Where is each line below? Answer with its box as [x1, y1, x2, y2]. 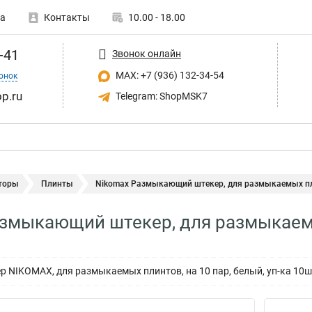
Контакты [44, 12, 90, 23]
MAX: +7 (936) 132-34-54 [114, 70, 224, 81]
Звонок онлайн [112, 47, 181, 59]
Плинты [41, 179, 73, 189]
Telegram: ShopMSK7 [114, 90, 208, 102]
